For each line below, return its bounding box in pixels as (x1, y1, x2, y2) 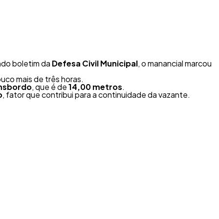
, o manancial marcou (138, 58, 212, 68)
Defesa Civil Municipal (52, 58, 138, 68)
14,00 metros (68, 82, 122, 92)
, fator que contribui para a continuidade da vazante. (2, 89, 190, 100)
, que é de (32, 82, 68, 92)
